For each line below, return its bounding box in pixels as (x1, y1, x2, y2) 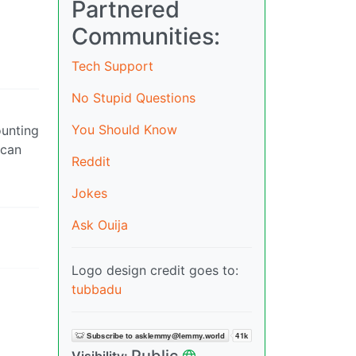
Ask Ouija (72, 216, 128, 233)
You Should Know (72, 121, 177, 137)
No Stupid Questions (72, 89, 195, 106)
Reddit (72, 153, 110, 169)
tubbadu (72, 281, 122, 297)
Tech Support (72, 57, 153, 74)
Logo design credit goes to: (72, 261, 238, 278)
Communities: (72, 21, 220, 50)
